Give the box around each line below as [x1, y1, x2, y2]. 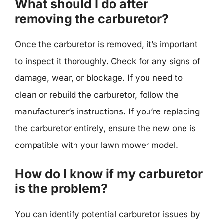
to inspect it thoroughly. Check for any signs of [15, 56, 200, 66]
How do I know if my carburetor [15, 166, 203, 181]
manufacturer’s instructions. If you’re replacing [15, 107, 200, 116]
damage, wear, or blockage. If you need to [15, 73, 183, 83]
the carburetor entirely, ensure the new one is [15, 123, 196, 133]
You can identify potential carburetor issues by [15, 209, 200, 219]
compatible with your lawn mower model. [15, 140, 178, 150]
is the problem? [15, 181, 108, 196]
